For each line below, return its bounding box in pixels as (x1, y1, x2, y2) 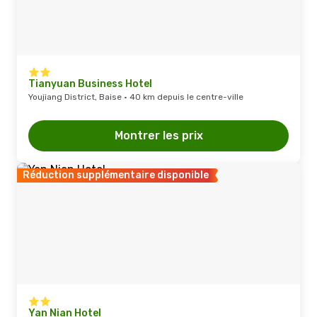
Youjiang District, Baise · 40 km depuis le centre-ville (28, 92, 243, 102)
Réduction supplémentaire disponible (23, 169, 209, 181)
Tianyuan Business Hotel (28, 78, 152, 90)
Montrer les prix (114, 129, 203, 142)
